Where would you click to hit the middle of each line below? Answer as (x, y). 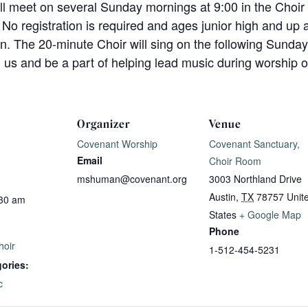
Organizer (103, 124)
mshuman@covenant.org (132, 178)
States (223, 214)
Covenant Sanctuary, (254, 143)
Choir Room (235, 161)
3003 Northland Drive (255, 178)
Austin (222, 196)
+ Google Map (270, 214)
